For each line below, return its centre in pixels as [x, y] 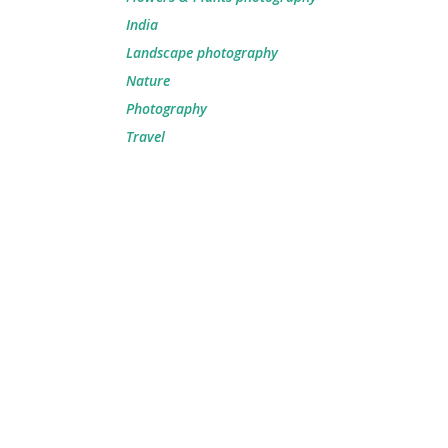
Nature [148, 80]
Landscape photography [202, 52]
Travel [145, 136]
